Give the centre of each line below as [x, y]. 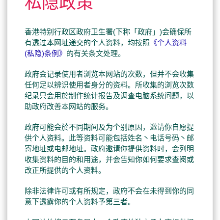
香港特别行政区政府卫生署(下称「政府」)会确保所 [108, 32]
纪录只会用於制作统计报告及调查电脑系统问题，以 [109, 96]
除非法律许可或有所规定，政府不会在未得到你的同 [109, 191]
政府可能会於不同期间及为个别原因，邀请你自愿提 [109, 127]
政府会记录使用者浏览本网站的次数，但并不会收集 [109, 74]
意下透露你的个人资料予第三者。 [80, 202]
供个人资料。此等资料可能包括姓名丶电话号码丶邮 [109, 138]
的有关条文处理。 [96, 53]
